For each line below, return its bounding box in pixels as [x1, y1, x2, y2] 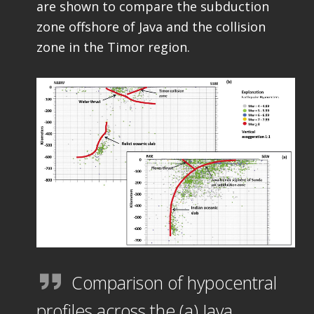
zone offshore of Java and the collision [36, 18, 266, 36]
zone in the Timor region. [36, 39, 190, 56]
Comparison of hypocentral [71, 270, 277, 294]
